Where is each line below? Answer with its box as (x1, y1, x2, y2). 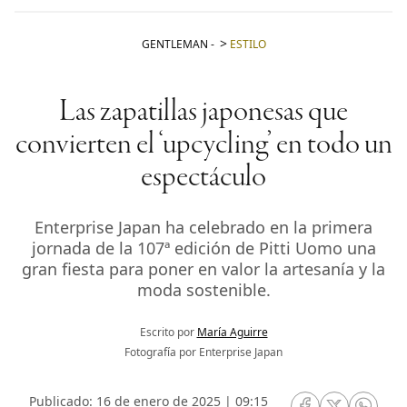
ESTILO (229, 36, 266, 53)
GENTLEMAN (141, 36, 208, 53)
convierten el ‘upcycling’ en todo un (15, 129, 392, 163)
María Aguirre (196, 324, 268, 341)
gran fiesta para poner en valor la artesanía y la (22, 258, 385, 281)
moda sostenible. (136, 279, 271, 302)
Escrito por (139, 324, 197, 341)
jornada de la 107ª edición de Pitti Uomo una (31, 237, 376, 260)
